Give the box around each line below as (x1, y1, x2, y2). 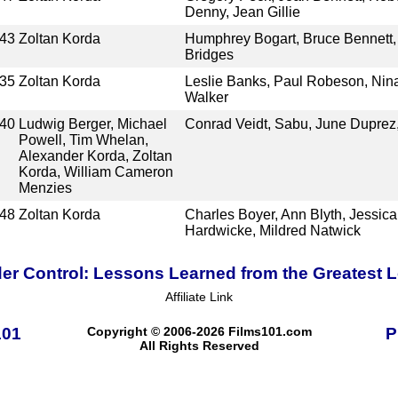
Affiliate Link (165, 289, 233, 304)
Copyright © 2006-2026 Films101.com (86, 323, 312, 338)
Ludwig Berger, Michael (19, 115, 168, 131)
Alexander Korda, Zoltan (19, 147, 173, 163)
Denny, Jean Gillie (184, 4, 300, 20)
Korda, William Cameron (19, 163, 174, 179)
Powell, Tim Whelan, (19, 131, 149, 147)
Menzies (19, 179, 73, 195)
